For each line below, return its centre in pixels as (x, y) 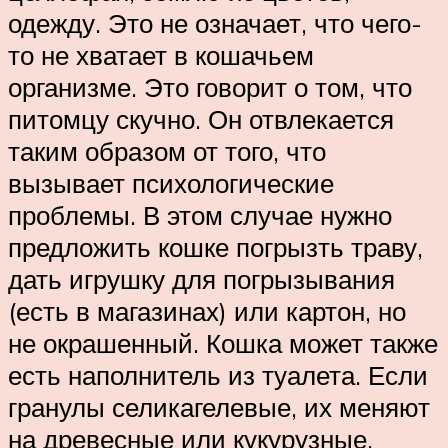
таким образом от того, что (167, 151)
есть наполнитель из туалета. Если (218, 375)
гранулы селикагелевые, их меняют (219, 407)
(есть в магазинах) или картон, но (207, 311)
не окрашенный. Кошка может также (223, 343)
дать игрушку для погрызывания (201, 279)
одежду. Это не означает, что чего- (215, 23)
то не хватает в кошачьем (161, 55)
